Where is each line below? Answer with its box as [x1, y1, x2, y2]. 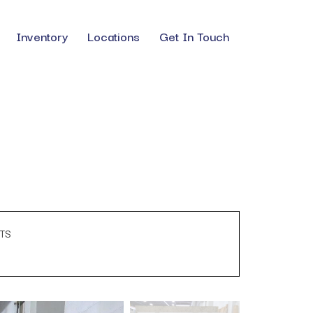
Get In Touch [159, 26, 230, 45]
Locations [87, 26, 140, 45]
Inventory [16, 26, 68, 45]
